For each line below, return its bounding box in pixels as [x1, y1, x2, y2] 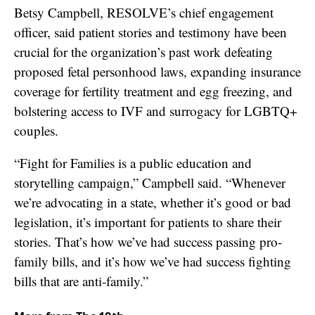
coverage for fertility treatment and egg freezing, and [14, 82, 292, 100]
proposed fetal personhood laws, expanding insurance [14, 62, 301, 80]
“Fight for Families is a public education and [14, 153, 252, 172]
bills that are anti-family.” [14, 271, 148, 290]
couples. [14, 121, 63, 139]
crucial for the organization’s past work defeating [14, 42, 273, 60]
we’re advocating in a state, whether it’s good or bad [14, 193, 291, 211]
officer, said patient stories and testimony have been [14, 22, 287, 41]
